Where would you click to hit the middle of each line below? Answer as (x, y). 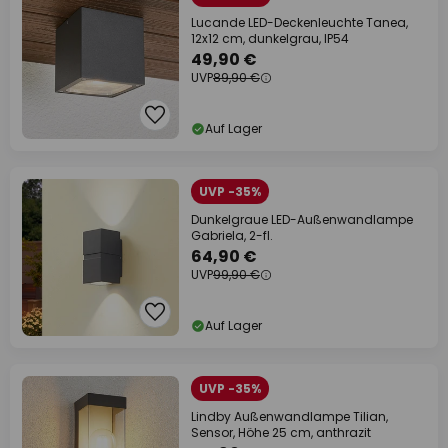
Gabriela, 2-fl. (232, 235)
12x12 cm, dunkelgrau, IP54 (270, 38)
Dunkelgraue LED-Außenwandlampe (302, 219)
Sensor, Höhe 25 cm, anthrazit (281, 432)
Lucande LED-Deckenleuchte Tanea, (299, 22)
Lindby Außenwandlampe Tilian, (289, 416)
